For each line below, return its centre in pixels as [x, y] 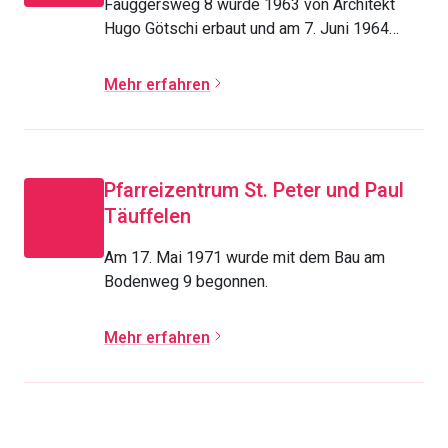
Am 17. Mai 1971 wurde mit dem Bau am [244, 258]
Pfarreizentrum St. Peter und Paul [254, 190]
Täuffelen [147, 216]
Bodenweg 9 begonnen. [186, 282]
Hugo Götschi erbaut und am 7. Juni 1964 [246, 29]
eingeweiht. [144, 53]
